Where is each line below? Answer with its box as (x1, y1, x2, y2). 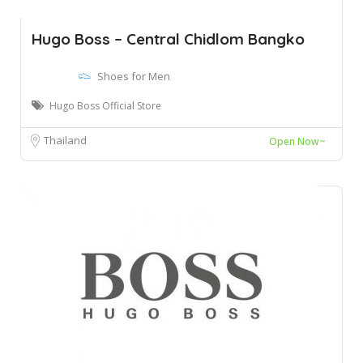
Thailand (44, 133, 87, 147)
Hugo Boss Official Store (49, 99, 161, 113)
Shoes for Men (97, 69, 170, 83)
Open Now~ (269, 135, 326, 148)
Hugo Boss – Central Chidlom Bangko (32, 29, 305, 49)
